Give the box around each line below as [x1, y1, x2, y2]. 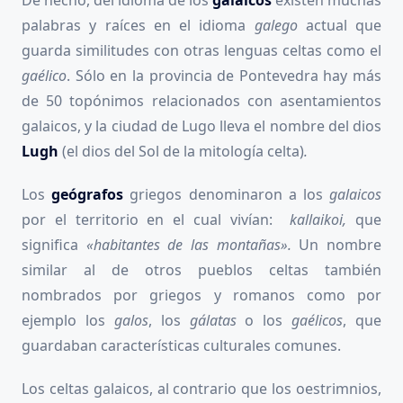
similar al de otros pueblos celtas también [22, 259, 381, 280]
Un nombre [291, 234, 382, 255]
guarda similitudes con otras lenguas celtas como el [22, 40, 381, 60]
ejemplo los [22, 309, 114, 330]
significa [22, 234, 78, 255]
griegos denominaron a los [130, 184, 330, 204]
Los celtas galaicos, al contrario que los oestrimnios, [22, 378, 381, 399]
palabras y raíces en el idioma [22, 14, 255, 35]
